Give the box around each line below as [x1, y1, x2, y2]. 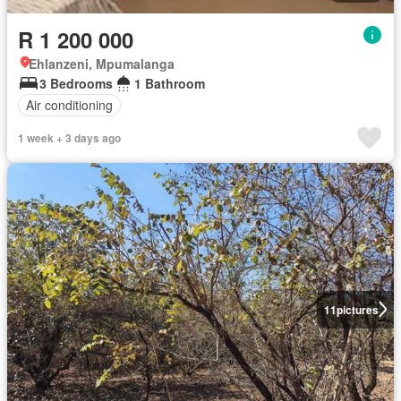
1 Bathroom [134, 73, 205, 92]
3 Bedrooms [39, 73, 113, 92]
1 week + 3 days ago [18, 129, 121, 146]
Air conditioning [26, 96, 113, 115]
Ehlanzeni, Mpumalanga [29, 54, 175, 73]
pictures [336, 301, 379, 318]
